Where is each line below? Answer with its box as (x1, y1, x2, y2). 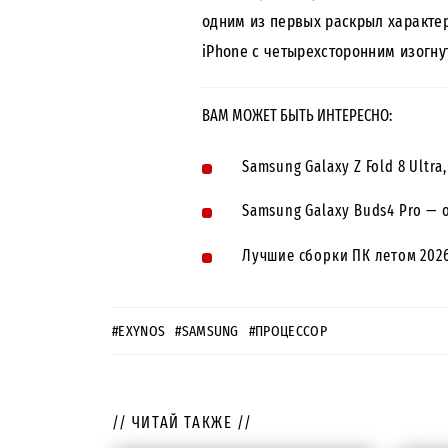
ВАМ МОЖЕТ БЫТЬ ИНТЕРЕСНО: (202, 106, 392, 126)
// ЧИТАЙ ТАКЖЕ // (112, 412, 253, 432)
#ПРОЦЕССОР (248, 321, 328, 340)
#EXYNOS (112, 321, 166, 340)
